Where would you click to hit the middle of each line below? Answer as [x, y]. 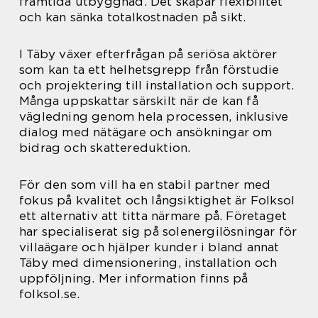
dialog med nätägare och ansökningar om [146, 132]
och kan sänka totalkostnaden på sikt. [133, 17]
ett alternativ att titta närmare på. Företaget [153, 216]
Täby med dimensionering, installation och [148, 263]
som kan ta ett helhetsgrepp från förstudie [149, 70]
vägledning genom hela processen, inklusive [154, 117]
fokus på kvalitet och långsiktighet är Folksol [157, 201]
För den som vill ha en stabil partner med [145, 185]
